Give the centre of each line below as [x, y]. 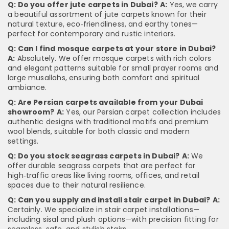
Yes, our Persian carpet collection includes [143, 112]
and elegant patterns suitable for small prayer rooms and [113, 68]
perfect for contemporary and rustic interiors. [92, 34]
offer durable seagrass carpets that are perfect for [102, 166]
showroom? [31, 112]
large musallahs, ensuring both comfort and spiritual [104, 78]
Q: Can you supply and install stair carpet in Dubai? [109, 200]
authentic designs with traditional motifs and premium [108, 122]
